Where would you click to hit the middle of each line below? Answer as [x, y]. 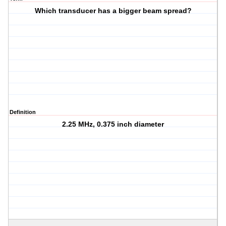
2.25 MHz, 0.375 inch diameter [113, 124]
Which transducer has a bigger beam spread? [113, 11]
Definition [23, 112]
